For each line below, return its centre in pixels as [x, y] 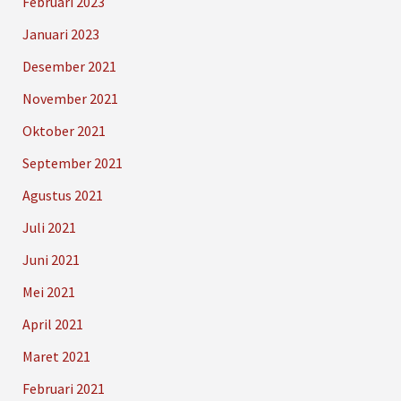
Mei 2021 [48, 292]
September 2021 [72, 163]
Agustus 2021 [62, 196]
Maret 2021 [56, 357]
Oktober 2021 [64, 131]
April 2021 [52, 324]
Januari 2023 [60, 34]
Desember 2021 [69, 67]
